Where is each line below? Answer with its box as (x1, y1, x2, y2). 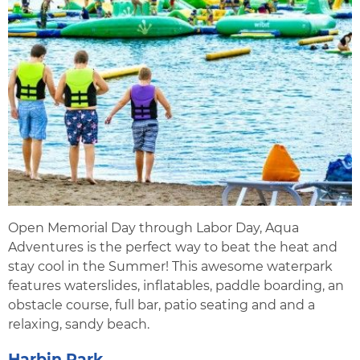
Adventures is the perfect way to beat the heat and (8, 239, 337, 256)
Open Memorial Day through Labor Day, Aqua (8, 220, 299, 236)
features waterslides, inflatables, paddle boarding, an (8, 278, 344, 294)
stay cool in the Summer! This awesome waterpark (8, 259, 333, 275)
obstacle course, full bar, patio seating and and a (8, 297, 315, 313)
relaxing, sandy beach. (8, 317, 149, 333)
